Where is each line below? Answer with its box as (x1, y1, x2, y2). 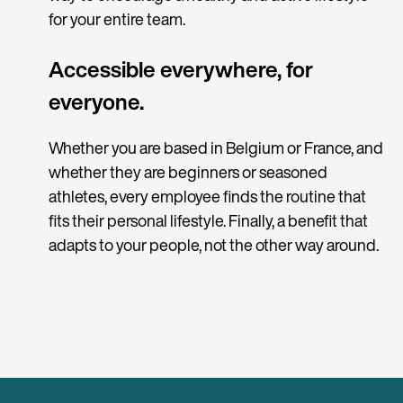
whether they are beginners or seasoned (48, 160, 327, 184)
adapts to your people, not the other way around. (48, 233, 379, 257)
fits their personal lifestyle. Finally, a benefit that (48, 209, 368, 233)
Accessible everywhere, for (48, 53, 313, 86)
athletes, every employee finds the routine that (48, 184, 366, 209)
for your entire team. (48, 7, 188, 31)
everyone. (48, 85, 144, 119)
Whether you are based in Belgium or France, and (48, 136, 383, 160)
